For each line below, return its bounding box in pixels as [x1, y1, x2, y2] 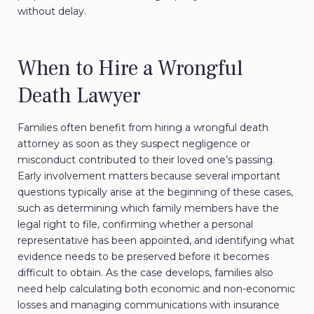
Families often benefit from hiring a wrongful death [18, 121, 268, 134]
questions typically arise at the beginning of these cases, [18, 185, 293, 198]
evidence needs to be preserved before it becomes [18, 250, 269, 263]
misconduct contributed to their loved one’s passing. [18, 153, 275, 166]
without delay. [18, 4, 86, 18]
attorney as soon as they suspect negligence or [18, 137, 250, 150]
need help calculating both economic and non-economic [18, 282, 295, 295]
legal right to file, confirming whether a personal [18, 217, 253, 231]
